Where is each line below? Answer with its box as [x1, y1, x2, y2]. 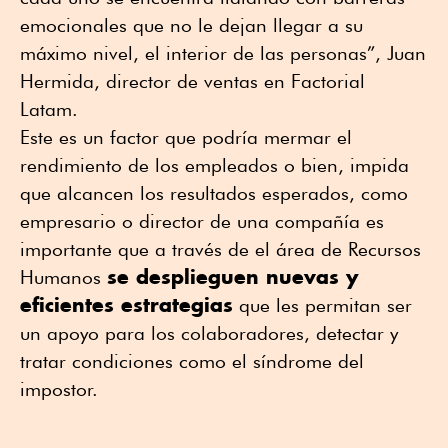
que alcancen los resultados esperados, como [20, 181, 408, 204]
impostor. [20, 377, 109, 400]
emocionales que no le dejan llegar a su [20, 13, 363, 36]
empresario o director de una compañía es [20, 209, 384, 232]
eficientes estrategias [20, 291, 233, 317]
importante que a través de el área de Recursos [20, 237, 421, 260]
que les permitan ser [233, 293, 412, 316]
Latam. [20, 97, 78, 120]
